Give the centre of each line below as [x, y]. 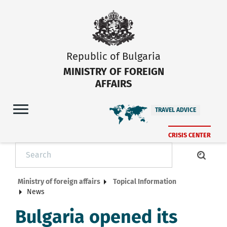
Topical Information [145, 181]
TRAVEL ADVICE [176, 110]
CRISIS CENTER [190, 135]
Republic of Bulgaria [113, 56]
